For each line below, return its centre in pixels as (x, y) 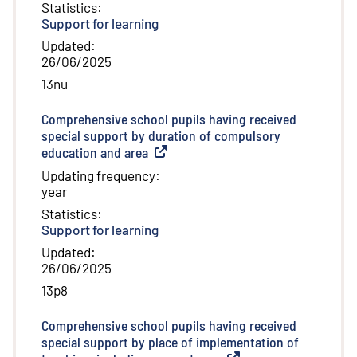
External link (187, 153)
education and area (95, 153)
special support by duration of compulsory (161, 136)
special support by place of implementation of (170, 342)
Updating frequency (98, 176)
